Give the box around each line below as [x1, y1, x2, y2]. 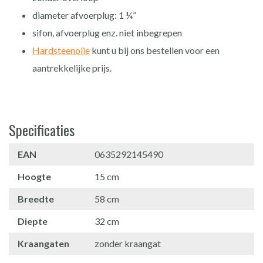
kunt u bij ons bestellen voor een [90, 44, 220, 56]
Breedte [18, 193, 54, 204]
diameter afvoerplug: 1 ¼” [32, 9, 136, 21]
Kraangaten [18, 237, 69, 249]
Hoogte [18, 170, 51, 182]
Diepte [18, 215, 48, 227]
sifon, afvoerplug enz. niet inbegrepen [32, 26, 182, 38]
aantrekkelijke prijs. [32, 62, 112, 73]
